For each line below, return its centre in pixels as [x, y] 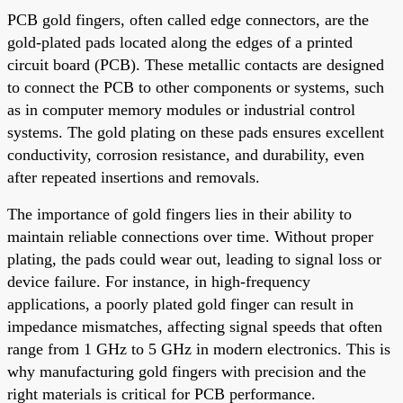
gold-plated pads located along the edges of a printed [180, 42]
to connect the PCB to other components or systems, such [196, 87]
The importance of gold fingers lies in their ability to [179, 214]
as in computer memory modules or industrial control [181, 109]
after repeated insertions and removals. [134, 177]
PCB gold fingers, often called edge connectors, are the [188, 19]
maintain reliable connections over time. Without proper [190, 236]
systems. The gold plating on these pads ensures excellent [196, 132]
